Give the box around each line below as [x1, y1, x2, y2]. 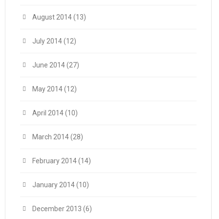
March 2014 [32, 133, 69, 141]
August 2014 [32, 13, 72, 21]
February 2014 [32, 157, 77, 165]
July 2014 [32, 37, 62, 45]
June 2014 [32, 61, 65, 69]
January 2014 [32, 181, 75, 189]
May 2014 [32, 85, 63, 93]
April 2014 [32, 109, 64, 117]
